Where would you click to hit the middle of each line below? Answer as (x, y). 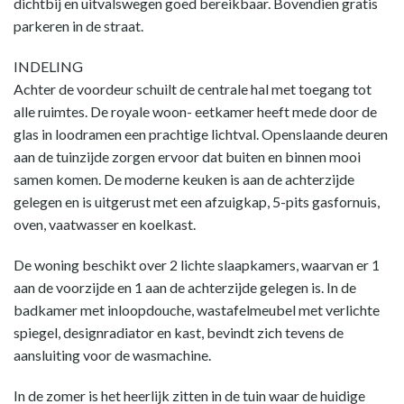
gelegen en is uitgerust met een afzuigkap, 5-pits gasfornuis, (197, 202)
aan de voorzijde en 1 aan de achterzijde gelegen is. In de (185, 287)
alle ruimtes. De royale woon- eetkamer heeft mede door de (195, 111)
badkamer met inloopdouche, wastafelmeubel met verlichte (197, 310)
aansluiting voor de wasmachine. (112, 355)
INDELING (48, 66)
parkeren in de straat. (78, 26)
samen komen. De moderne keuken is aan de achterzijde (184, 179)
